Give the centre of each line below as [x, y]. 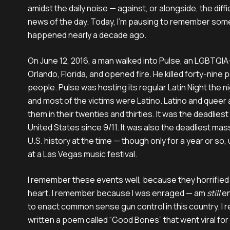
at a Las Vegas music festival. [82, 154]
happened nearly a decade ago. [87, 35]
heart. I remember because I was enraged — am [117, 193]
